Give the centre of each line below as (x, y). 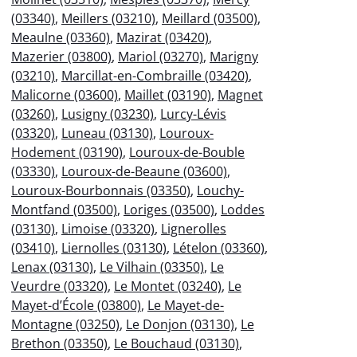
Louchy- (220, 190)
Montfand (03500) (64, 209)
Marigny (234, 56)
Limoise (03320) (108, 228)
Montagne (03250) (65, 324)
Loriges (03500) (169, 209)
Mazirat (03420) (163, 37)
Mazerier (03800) (61, 56)
